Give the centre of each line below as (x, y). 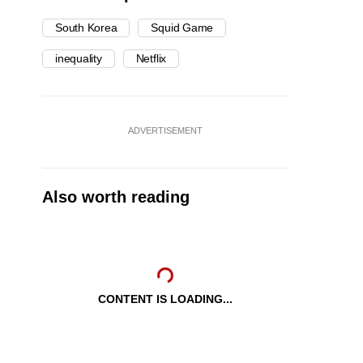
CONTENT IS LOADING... (165, 299)
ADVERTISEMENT (165, 131)
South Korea (86, 28)
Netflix (151, 59)
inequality (79, 59)
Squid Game (182, 28)
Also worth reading (116, 197)
